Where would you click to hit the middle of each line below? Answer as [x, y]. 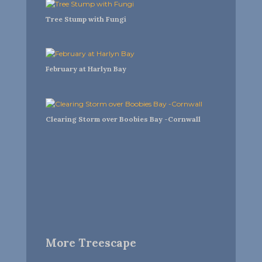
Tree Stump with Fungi [86, 19]
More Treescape [91, 243]
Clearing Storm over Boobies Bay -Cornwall [123, 119]
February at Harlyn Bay [86, 69]
